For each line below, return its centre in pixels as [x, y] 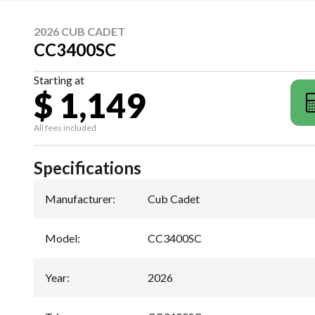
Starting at [59, 79]
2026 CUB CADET [79, 31]
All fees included [65, 127]
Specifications [88, 167]
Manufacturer [79, 198]
